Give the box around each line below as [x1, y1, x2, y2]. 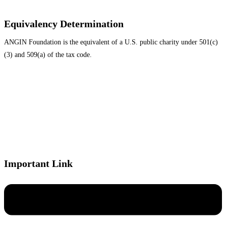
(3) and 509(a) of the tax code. [4, 51, 92, 59]
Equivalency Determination [4, 18, 124, 30]
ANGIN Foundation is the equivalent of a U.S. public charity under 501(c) [4, 38, 218, 46]
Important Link [4, 158, 73, 169]
